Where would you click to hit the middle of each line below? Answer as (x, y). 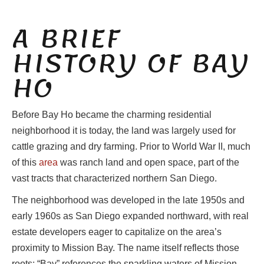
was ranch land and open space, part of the (148, 163)
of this (25, 163)
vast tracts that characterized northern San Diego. (114, 179)
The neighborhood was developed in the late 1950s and (128, 200)
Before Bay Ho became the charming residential (112, 115)
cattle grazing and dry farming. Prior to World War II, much (131, 147)
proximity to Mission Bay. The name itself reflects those (126, 248)
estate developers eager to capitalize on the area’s (117, 232)
